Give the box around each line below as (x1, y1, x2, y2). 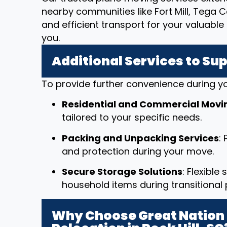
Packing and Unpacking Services (62, 131, 219, 144)
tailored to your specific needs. (62, 111, 202, 124)
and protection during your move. (62, 144, 214, 158)
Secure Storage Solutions (62, 165, 182, 178)
